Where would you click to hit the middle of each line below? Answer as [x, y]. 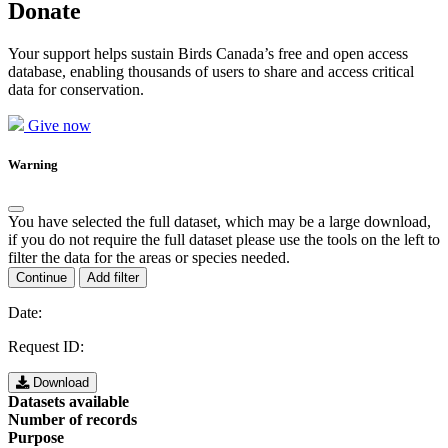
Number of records [72, 420]
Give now [59, 125]
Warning [33, 165]
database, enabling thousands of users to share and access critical [211, 71]
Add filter [113, 278]
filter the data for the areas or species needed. [149, 258]
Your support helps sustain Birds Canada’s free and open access [208, 53]
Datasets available [68, 402]
